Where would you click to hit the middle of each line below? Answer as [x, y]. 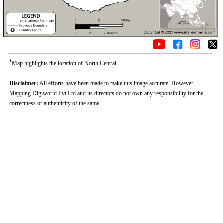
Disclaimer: [24, 83]
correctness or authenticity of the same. [55, 103]
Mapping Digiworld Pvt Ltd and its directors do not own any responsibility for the [106, 93]
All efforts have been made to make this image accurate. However [115, 83]
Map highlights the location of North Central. [65, 63]
